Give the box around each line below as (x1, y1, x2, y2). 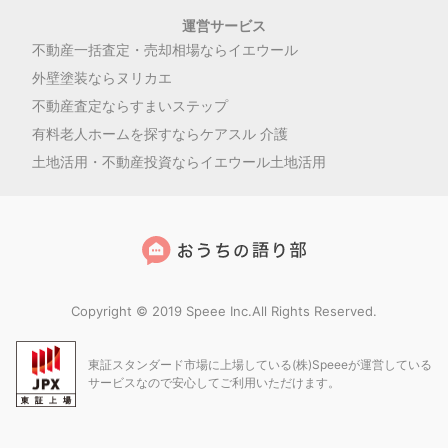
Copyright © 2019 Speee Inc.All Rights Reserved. (71, 302, 377, 319)
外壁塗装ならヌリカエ (32, 68, 172, 86)
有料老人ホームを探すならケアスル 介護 (32, 124, 288, 142)
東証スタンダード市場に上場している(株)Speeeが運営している (88, 357, 432, 373)
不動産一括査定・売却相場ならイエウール (32, 40, 298, 58)
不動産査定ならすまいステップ (32, 96, 228, 114)
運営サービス (182, 16, 266, 34)
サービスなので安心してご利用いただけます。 (88, 375, 340, 391)
